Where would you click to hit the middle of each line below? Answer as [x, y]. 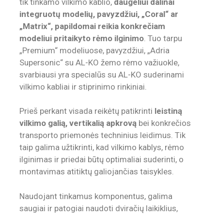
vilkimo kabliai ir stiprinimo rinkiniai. [83, 86]
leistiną [168, 111]
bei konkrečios [164, 123]
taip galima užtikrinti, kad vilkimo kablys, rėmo [102, 147]
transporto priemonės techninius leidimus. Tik [102, 135]
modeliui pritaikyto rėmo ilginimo [82, 38]
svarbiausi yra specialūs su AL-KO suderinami [102, 74]
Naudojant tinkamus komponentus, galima [96, 196]
